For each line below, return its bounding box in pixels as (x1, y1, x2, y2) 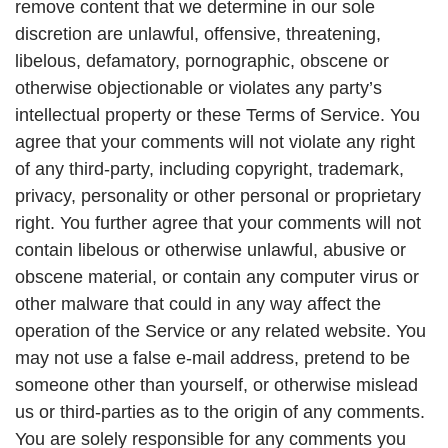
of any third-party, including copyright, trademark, (15, 159, 404, 180)
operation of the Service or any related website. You (15, 321, 426, 342)
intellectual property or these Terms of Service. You (15, 105, 420, 126)
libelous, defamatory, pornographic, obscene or (15, 51, 389, 72)
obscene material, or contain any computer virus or (15, 267, 419, 288)
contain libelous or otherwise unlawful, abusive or (15, 240, 406, 261)
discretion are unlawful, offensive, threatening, (15, 24, 381, 45)
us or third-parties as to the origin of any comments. (15, 402, 425, 423)
